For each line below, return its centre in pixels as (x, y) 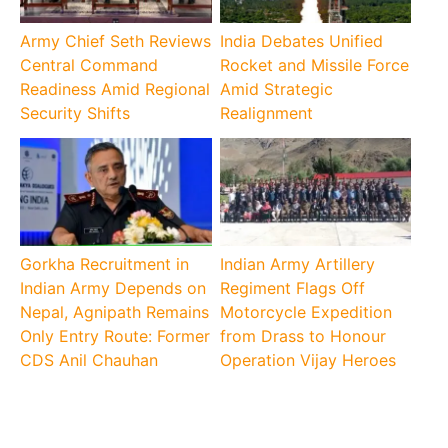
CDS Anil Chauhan (89, 360)
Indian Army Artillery (297, 264)
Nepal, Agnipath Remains (115, 312)
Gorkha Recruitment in (105, 264)
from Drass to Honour (302, 336)
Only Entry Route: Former (115, 336)
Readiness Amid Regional (115, 88)
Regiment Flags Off (292, 288)
